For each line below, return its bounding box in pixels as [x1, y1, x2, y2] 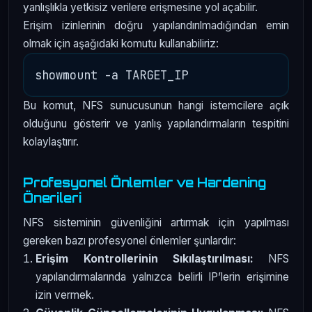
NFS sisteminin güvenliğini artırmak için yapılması [23, 215, 289, 229]
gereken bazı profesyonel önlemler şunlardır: [23, 233, 236, 247]
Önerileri [23, 190, 81, 206]
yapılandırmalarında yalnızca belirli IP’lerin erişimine [36, 270, 289, 283]
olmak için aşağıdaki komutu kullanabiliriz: [23, 37, 219, 51]
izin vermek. [36, 288, 95, 302]
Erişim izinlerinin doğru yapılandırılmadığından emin [23, 19, 289, 33]
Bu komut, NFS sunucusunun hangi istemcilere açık [23, 99, 289, 113]
